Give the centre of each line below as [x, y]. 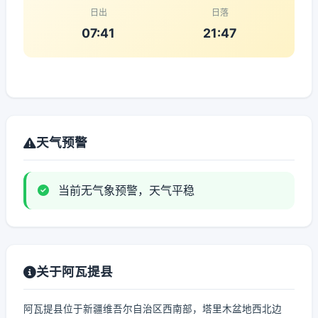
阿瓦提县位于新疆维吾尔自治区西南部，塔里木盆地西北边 [153, 309]
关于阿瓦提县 [75, 272]
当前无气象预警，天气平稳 [125, 190]
